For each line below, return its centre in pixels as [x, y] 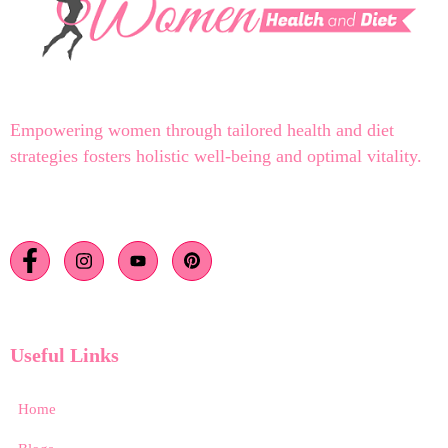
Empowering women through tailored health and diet [202, 129]
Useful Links [64, 354]
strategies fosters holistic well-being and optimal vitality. [216, 155]
